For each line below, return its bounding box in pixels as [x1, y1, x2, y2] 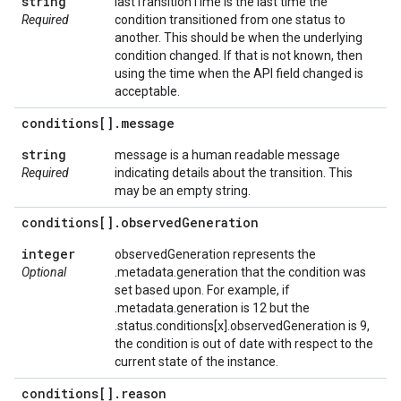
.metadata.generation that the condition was [115, 265, 366, 279]
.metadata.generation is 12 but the [115, 301, 310, 315]
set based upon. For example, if [115, 283, 290, 297]
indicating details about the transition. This [115, 166, 353, 180]
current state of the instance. [115, 354, 278, 369]
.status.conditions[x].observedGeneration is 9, [115, 319, 370, 333]
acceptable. [115, 84, 180, 98]
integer [21, 245, 75, 262]
